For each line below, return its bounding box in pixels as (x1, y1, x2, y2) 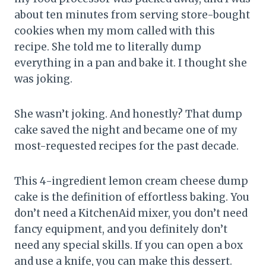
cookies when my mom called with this (14, 24, 215, 38)
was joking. (14, 72, 72, 86)
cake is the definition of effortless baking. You (14, 191, 249, 204)
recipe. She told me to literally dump (14, 40, 201, 54)
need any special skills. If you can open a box (14, 239, 243, 252)
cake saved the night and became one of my (14, 123, 237, 137)
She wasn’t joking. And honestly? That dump (14, 107, 242, 121)
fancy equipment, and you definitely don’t (14, 223, 227, 236)
